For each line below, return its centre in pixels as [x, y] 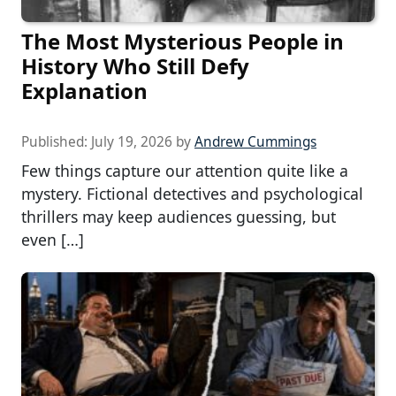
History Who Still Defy [135, 66]
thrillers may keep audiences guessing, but [179, 217]
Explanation [84, 91]
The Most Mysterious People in [183, 42]
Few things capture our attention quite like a [185, 171]
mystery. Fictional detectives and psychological [192, 194]
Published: [56, 142]
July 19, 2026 [132, 142]
